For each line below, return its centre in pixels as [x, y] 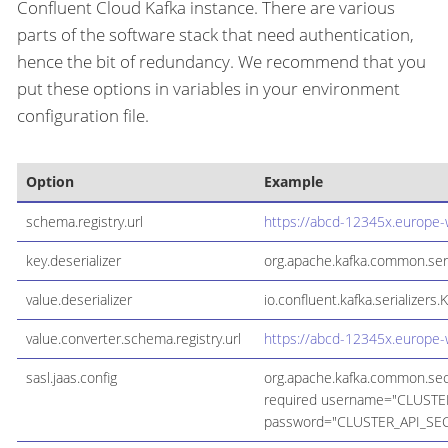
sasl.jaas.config [71, 377]
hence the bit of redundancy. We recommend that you [221, 61]
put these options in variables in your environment [208, 88]
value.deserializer [78, 299]
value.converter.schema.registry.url [133, 338]
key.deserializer [73, 260]
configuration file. [83, 115]
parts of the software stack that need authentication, [215, 34]
